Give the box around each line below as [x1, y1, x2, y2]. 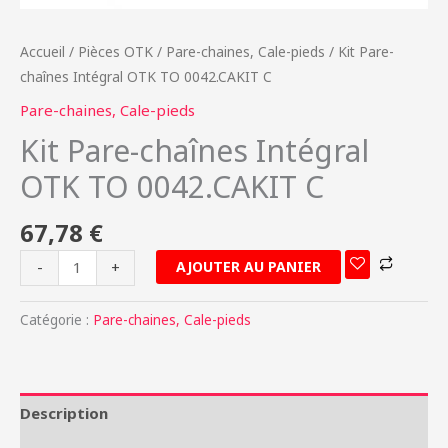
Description [20, 402, 108, 423]
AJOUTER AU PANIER [176, 256, 322, 276]
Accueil [20, 41, 65, 61]
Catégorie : [20, 311, 93, 330]
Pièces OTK [78, 41, 153, 61]
